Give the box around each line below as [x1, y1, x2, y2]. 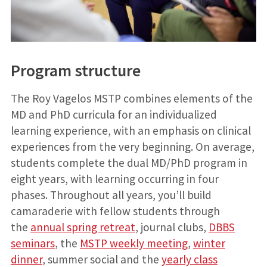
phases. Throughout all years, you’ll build [10, 188, 212, 203]
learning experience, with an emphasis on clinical [10, 123, 251, 138]
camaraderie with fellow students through [10, 204, 220, 219]
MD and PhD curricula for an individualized [10, 107, 217, 122]
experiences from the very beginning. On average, [10, 139, 254, 154]
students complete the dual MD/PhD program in [10, 156, 247, 170]
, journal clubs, [135, 220, 209, 235]
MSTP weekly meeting [79, 236, 188, 251]
